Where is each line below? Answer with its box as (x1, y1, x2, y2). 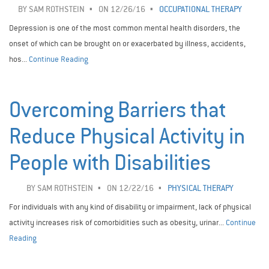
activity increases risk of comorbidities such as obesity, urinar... (9, 217, 226, 228)
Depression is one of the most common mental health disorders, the (9, 23, 240, 34)
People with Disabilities (9, 150, 211, 177)
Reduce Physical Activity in (9, 124, 245, 150)
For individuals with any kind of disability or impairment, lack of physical (9, 202, 251, 213)
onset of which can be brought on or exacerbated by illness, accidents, (9, 38, 246, 49)
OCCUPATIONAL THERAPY (159, 4, 242, 15)
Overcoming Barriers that (9, 97, 226, 124)
